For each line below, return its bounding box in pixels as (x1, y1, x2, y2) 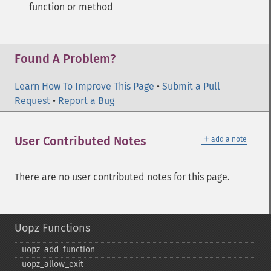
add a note (211, 135, 247, 143)
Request (15, 95, 50, 106)
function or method (29, 1, 113, 13)
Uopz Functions (15, 221, 90, 235)
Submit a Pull (162, 80, 220, 92)
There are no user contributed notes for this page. (15, 171, 230, 183)
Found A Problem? (15, 51, 116, 66)
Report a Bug (58, 95, 114, 106)
